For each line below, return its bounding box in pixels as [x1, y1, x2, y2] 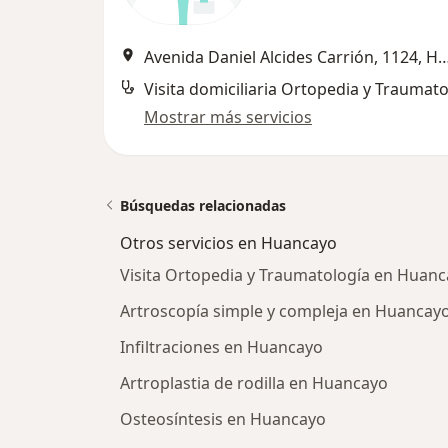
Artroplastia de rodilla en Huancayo [120, 372, 388, 394]
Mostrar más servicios [144, 106, 312, 128]
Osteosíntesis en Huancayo [120, 408, 326, 430]
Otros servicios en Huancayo [120, 232, 337, 254]
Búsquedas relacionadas [120, 196, 286, 215]
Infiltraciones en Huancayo [120, 336, 323, 358]
